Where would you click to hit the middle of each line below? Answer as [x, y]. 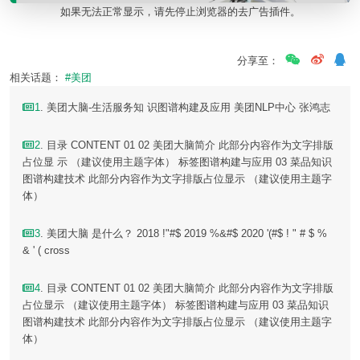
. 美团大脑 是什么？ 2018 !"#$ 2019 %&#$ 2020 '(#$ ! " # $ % [184, 234]
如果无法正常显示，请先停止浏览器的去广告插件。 [180, 12]
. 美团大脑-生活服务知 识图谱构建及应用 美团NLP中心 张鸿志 [186, 108]
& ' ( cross [46, 251]
